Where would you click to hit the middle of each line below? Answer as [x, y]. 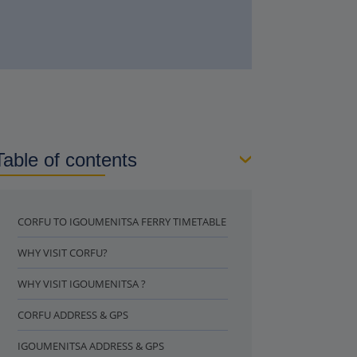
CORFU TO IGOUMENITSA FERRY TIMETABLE [122, 221]
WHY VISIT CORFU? [63, 252]
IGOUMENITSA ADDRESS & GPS [91, 345]
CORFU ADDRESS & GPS [73, 314]
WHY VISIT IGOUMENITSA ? [82, 283]
